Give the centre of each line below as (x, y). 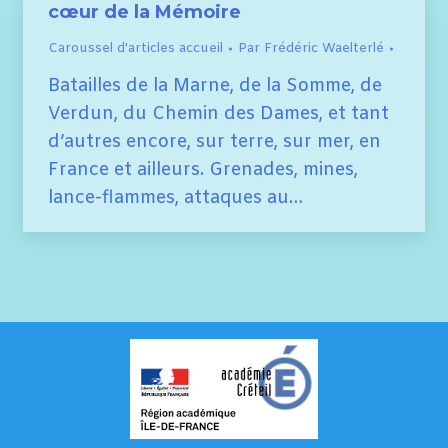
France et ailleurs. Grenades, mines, (202, 169)
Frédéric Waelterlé (323, 48)
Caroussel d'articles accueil (135, 48)
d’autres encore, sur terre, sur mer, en (214, 141)
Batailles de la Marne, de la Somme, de (214, 85)
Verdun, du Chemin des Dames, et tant (218, 113)
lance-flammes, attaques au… (175, 197)
